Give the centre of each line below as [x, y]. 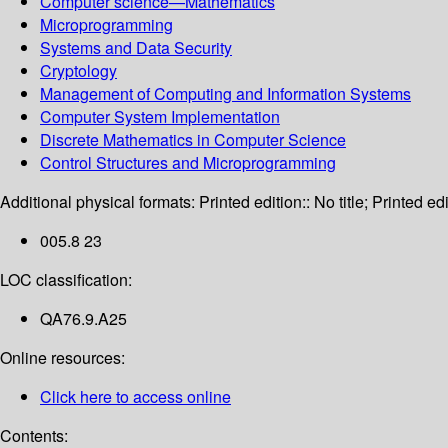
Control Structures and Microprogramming [188, 163]
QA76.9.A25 [83, 319]
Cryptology [78, 71]
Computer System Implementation [160, 117]
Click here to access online [135, 397]
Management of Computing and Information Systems [225, 94]
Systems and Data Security [136, 48]
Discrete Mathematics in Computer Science [193, 140]
